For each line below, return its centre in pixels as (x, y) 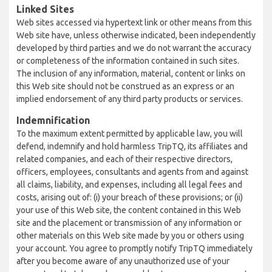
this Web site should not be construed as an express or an (125, 86)
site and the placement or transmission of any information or (129, 223)
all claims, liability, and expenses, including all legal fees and (129, 185)
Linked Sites (45, 9)
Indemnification (53, 120)
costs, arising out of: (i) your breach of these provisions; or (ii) (130, 197)
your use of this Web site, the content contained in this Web (129, 210)
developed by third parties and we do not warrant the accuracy (134, 48)
